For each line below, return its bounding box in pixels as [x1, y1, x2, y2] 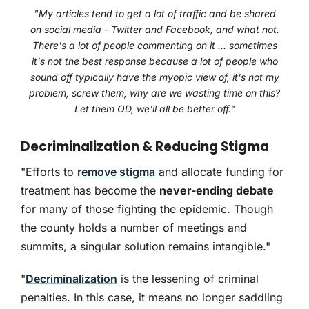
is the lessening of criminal [117, 272, 259, 286]
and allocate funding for [154, 165, 283, 179]
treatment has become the [20, 183, 159, 198]
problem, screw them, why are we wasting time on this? [29, 87, 280, 99]
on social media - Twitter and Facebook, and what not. [30, 23, 279, 36]
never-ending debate [159, 183, 274, 198]
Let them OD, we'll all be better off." [74, 103, 235, 115]
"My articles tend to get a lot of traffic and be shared [33, 8, 276, 20]
